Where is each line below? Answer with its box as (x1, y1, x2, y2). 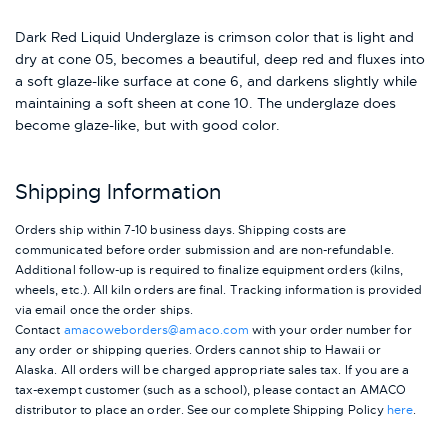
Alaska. (15, 362, 61, 379)
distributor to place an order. (15, 402, 184, 419)
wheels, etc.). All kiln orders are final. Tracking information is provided (15, 282, 423, 299)
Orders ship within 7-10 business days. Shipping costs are (15, 222, 347, 239)
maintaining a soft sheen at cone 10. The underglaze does (15, 93, 396, 112)
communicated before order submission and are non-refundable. (15, 242, 394, 259)
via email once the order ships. (15, 302, 193, 319)
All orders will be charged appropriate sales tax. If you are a (60, 362, 410, 379)
